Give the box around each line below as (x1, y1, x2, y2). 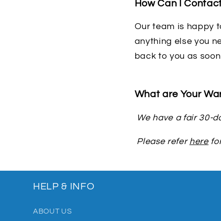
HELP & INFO (33, 181, 95, 191)
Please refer (134, 137, 189, 146)
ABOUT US (33, 207, 72, 215)
